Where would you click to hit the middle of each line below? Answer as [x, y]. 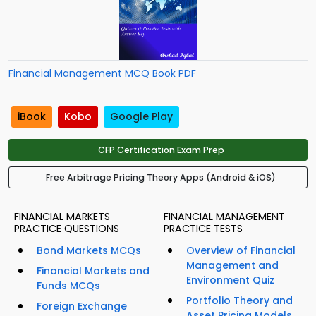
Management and [232, 266]
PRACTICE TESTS [203, 229]
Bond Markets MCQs [89, 251]
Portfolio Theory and [239, 301]
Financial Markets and [93, 271]
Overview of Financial [241, 251]
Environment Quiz [230, 280]
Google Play [141, 117]
